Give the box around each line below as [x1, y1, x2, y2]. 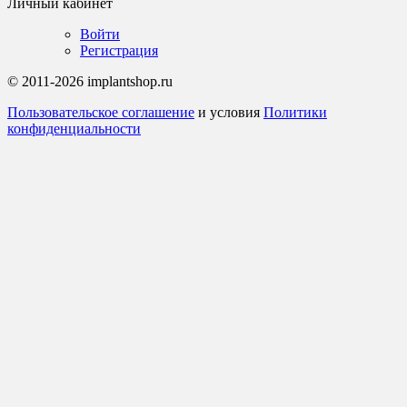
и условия [194, 104, 263, 120]
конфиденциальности [7, 120, 141, 136]
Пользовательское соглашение [7, 104, 194, 120]
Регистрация [80, 42, 158, 58]
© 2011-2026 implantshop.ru [7, 73, 173, 89]
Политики [263, 104, 327, 120]
